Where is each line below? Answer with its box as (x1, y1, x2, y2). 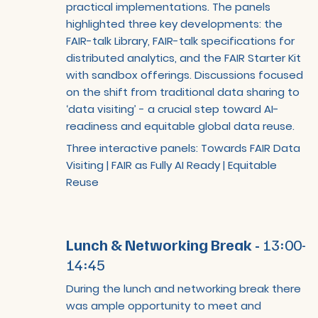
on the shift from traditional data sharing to (66, 84, 300, 99)
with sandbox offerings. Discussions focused (66, 67, 304, 82)
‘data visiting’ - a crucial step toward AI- (66, 101, 280, 116)
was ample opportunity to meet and (66, 298, 262, 314)
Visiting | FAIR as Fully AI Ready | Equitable (66, 157, 278, 172)
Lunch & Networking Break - (66, 234, 263, 254)
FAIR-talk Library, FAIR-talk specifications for (66, 33, 295, 48)
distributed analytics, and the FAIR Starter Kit (66, 50, 302, 65)
